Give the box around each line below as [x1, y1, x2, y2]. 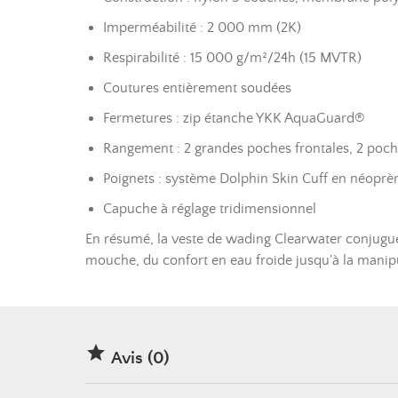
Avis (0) [107, 348, 170, 369]
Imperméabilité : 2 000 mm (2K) [103, 20, 301, 36]
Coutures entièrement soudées [103, 80, 291, 96]
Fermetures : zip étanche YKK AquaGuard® [103, 110, 365, 126]
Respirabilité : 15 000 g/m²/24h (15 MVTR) [103, 50, 362, 66]
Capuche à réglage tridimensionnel [103, 201, 316, 217]
